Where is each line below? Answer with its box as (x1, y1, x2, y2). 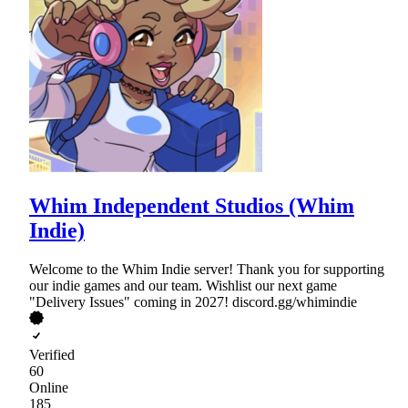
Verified (29, 346, 75, 362)
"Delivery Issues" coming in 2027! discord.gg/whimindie (29, 293, 357, 310)
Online (29, 379, 68, 395)
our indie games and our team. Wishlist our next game (29, 277, 337, 293)
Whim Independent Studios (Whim (29, 194, 354, 219)
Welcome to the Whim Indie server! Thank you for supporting (29, 260, 384, 277)
